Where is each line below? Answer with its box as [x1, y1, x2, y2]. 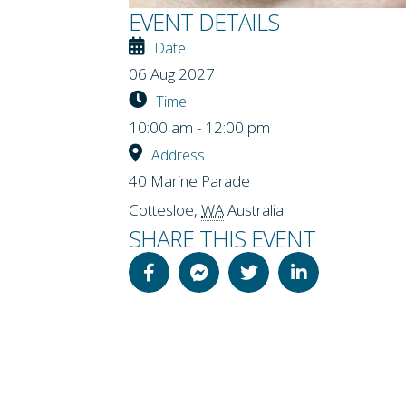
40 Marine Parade [129, 170, 250, 191]
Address [151, 144, 205, 165]
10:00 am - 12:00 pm [129, 117, 270, 138]
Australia [227, 199, 284, 220]
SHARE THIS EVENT [129, 223, 315, 254]
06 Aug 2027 [129, 63, 215, 84]
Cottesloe [129, 199, 194, 220]
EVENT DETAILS [129, 6, 279, 37]
